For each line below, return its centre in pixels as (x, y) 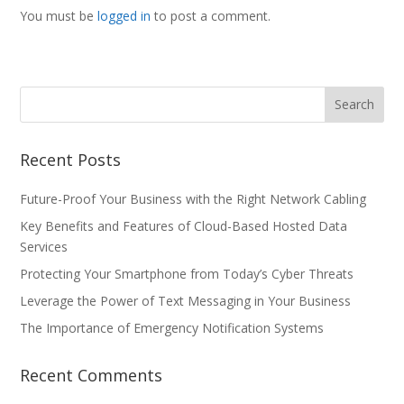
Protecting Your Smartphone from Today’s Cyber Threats (187, 273)
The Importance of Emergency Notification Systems (172, 327)
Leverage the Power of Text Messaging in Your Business (186, 300)
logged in (124, 15)
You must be (59, 15)
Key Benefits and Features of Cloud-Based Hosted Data (184, 225)
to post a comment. (211, 15)
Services (44, 246)
